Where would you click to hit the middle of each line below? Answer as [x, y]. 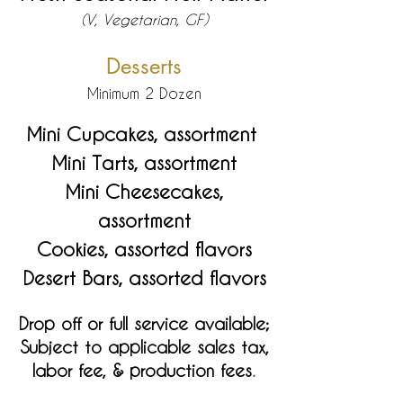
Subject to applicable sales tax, [144, 346]
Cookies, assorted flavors [144, 249]
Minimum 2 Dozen [144, 93]
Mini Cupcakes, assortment [144, 134]
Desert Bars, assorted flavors [144, 278]
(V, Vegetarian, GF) [144, 19]
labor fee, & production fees [142, 370]
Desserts [144, 66]
